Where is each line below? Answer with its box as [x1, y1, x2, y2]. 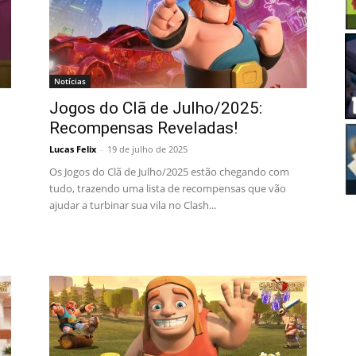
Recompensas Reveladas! [49, 118, 238, 137]
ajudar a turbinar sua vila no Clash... [49, 198, 216, 212]
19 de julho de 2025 [107, 143, 188, 155]
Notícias [54, 75, 86, 87]
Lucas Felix [49, 143, 96, 155]
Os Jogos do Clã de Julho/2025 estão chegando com [49, 164, 289, 179]
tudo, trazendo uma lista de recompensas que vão [49, 181, 286, 195]
